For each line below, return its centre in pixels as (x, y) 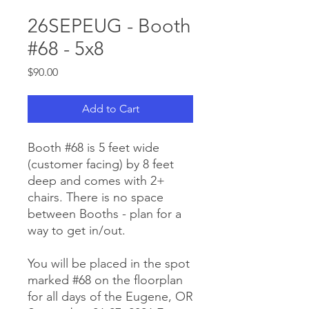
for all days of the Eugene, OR (110, 297)
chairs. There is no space (96, 198)
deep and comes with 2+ (96, 181)
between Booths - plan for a (104, 214)
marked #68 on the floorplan (105, 280)
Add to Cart (110, 109)
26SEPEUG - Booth (109, 26)
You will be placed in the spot (109, 264)
